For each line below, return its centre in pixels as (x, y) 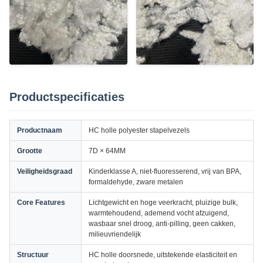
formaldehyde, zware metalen (136, 182)
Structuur (33, 255)
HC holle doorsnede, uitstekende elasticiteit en (163, 255)
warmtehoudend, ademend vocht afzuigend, (159, 213)
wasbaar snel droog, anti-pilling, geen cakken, (162, 224)
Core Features (41, 203)
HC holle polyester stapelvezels (139, 130)
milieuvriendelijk (115, 234)
